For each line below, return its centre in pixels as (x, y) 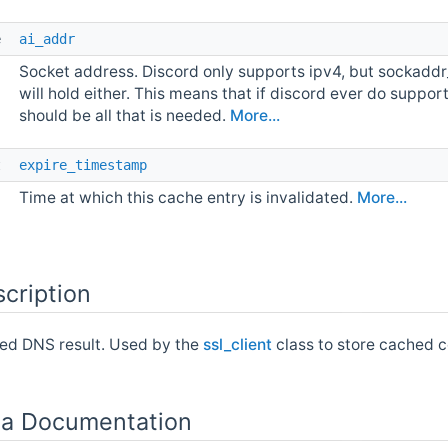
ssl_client (238, 345)
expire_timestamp (83, 164)
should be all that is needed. (125, 115)
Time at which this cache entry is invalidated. (188, 197)
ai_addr (47, 38)
